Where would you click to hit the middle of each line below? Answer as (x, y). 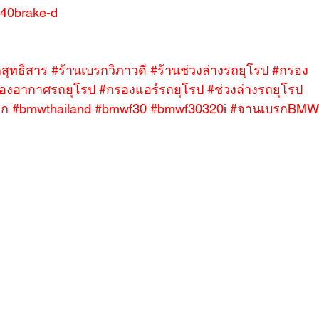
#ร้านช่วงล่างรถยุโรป (209, 70)
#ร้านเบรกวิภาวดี (99, 70)
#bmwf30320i (188, 109)
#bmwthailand (52, 109)
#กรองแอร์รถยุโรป (151, 89)
